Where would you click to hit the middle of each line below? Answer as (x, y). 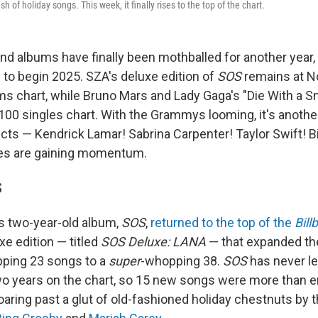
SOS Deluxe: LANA (153, 242)
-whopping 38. (182, 261)
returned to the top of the (223, 223)
